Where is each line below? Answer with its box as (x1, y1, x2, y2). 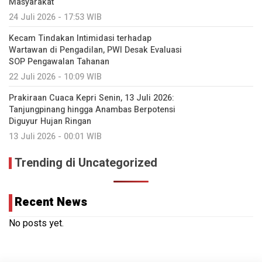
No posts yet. (9, 216, 64, 231)
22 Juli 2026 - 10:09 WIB (9, 71, 102, 84)
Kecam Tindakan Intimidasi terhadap (9, 32, 151, 45)
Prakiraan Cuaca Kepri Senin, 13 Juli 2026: (9, 92, 174, 105)
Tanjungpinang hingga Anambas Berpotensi (9, 104, 175, 116)
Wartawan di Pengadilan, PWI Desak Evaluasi (9, 44, 182, 57)
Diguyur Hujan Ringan (9, 115, 91, 128)
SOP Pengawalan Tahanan (9, 56, 109, 68)
